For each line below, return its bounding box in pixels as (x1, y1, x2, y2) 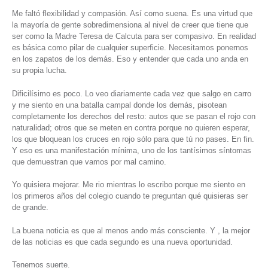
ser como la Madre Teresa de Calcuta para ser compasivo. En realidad (12, 32, 256, 41)
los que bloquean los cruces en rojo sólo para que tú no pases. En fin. (12, 134, 254, 144)
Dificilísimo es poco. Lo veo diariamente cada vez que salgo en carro (12, 89, 251, 98)
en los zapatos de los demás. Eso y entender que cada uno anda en (12, 54, 248, 64)
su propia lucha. (12, 66, 67, 75)
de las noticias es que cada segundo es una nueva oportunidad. (12, 237, 233, 246)
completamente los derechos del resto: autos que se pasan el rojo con (12, 111, 255, 121)
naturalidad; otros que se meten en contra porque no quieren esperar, (12, 123, 250, 132)
